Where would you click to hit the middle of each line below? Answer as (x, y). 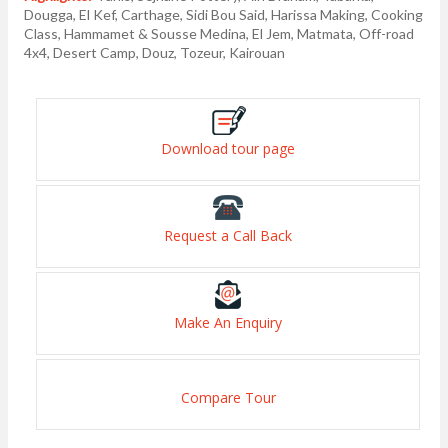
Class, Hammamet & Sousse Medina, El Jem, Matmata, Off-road (219, 33)
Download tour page (228, 148)
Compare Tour (228, 397)
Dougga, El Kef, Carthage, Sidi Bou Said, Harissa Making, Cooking (223, 14)
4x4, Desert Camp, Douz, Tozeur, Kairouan (154, 52)
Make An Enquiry (228, 322)
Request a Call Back (228, 235)
